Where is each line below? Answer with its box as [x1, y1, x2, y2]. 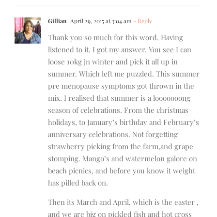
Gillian [48, 17, 66, 25]
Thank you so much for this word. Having [48, 32, 183, 43]
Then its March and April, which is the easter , [48, 197, 199, 207]
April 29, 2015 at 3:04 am [69, 17, 132, 25]
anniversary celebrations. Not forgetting [48, 129, 178, 139]
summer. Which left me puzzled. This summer [48, 69, 200, 79]
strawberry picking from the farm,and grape [48, 141, 193, 152]
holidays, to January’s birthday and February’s [48, 117, 199, 127]
